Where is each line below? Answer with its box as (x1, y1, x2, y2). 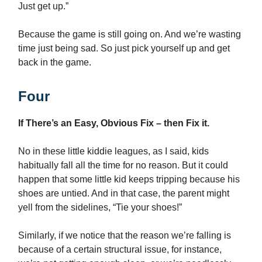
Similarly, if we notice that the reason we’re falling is (18, 230, 231, 241)
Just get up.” (18, 1, 68, 12)
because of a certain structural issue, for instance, (18, 244, 222, 255)
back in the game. (18, 57, 91, 68)
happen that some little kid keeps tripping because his (18, 174, 240, 185)
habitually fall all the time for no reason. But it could (18, 160, 228, 171)
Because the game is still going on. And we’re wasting (18, 29, 241, 40)
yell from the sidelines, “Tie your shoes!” (18, 202, 182, 213)
